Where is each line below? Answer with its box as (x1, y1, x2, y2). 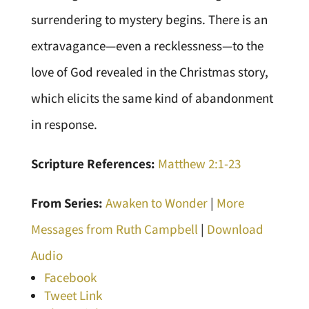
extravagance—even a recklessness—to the (30, 37, 263, 54)
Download (206, 221, 263, 237)
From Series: (30, 195, 103, 211)
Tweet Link (43, 287, 102, 303)
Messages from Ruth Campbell (30, 221, 198, 237)
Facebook (43, 269, 97, 286)
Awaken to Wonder (105, 195, 208, 211)
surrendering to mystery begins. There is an (30, 11, 268, 28)
